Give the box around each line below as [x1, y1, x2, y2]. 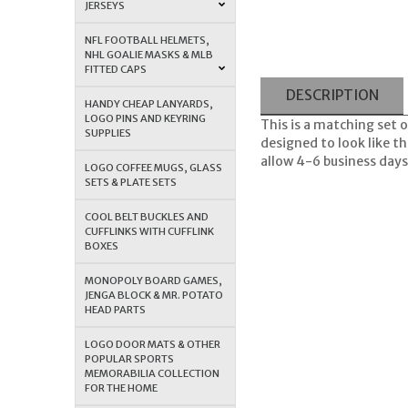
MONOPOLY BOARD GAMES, [85, 273, 223, 287]
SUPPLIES [85, 126, 132, 139]
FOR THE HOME [85, 381, 158, 394]
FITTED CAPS [85, 62, 148, 76]
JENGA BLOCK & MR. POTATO [85, 288, 224, 301]
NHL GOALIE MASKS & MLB [85, 47, 214, 61]
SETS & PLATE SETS [85, 175, 178, 189]
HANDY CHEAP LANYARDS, [85, 97, 214, 110]
